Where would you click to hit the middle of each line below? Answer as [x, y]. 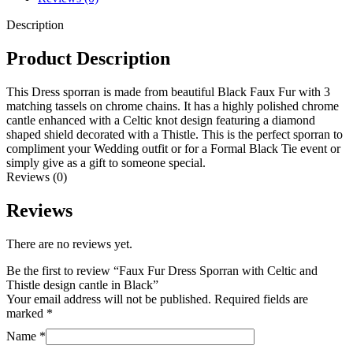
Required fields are [261, 299]
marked [26, 313]
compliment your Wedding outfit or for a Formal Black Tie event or [173, 149]
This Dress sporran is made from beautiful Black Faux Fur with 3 [168, 92]
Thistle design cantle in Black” [82, 284]
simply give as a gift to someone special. [106, 163]
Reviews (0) [37, 177]
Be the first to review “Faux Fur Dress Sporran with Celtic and [162, 270]
